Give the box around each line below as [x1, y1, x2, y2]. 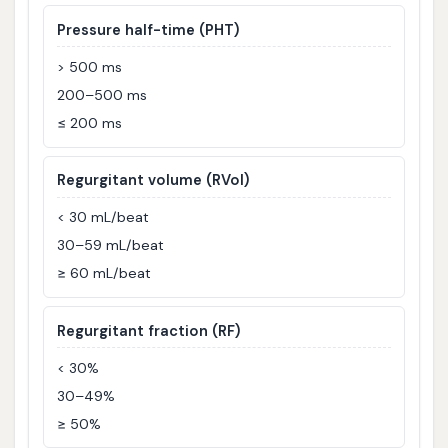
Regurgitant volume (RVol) [57, 170, 250, 191]
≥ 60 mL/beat [57, 264, 152, 283]
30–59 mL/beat [57, 236, 165, 255]
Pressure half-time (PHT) [57, 19, 240, 40]
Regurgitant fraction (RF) [57, 320, 241, 341]
